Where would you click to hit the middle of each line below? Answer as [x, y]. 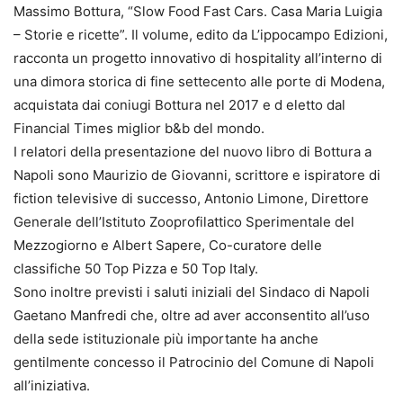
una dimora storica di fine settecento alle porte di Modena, [199, 82]
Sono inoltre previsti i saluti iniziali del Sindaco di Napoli [192, 292]
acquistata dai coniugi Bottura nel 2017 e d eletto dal [179, 105]
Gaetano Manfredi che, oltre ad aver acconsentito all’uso [192, 316]
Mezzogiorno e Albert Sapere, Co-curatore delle [168, 246]
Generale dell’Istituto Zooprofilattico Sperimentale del [184, 222]
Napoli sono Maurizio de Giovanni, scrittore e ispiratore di [197, 175]
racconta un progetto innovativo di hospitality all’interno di [198, 58]
